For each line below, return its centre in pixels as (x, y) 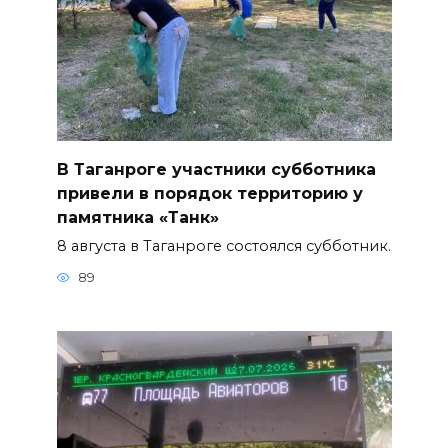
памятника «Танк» (137, 217)
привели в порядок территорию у (209, 193)
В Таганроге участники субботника (216, 169)
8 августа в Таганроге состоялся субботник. (223, 245)
